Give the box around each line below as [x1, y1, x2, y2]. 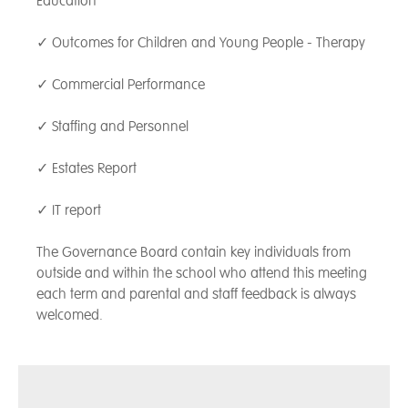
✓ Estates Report [36, 158, 137, 178]
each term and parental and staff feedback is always [36, 284, 356, 303]
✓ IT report [36, 200, 101, 219]
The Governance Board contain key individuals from [36, 242, 351, 261]
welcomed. [36, 305, 103, 324]
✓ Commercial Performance [36, 75, 205, 94]
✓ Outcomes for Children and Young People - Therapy [36, 33, 365, 52]
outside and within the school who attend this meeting [36, 263, 367, 282]
